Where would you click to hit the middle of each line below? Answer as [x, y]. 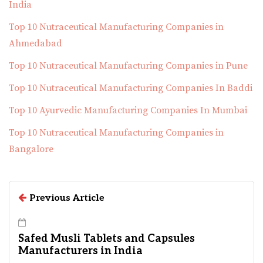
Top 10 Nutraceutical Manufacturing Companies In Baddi [131, 88]
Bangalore [31, 149]
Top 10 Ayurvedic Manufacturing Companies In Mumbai [128, 111]
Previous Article [67, 198]
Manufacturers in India [80, 251]
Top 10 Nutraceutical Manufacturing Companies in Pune [128, 66]
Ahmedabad [36, 44]
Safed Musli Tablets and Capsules [107, 239]
